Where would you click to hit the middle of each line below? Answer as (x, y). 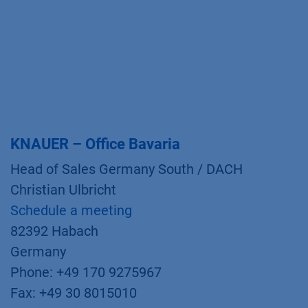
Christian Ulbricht (63, 190)
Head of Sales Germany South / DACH (126, 169)
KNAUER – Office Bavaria (95, 144)
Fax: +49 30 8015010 (74, 293)
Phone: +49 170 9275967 (86, 272)
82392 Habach (54, 231)
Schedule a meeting (71, 210)
